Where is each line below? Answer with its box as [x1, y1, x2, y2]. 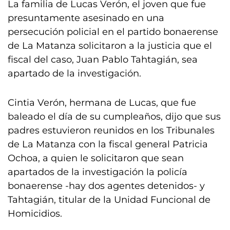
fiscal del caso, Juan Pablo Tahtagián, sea [8, 54, 198, 65]
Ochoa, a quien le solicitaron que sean [8, 152, 184, 164]
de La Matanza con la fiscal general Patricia [8, 139, 208, 150]
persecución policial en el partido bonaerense [8, 26, 218, 37]
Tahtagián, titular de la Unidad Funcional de [8, 194, 210, 205]
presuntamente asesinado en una [8, 12, 164, 24]
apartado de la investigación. [8, 68, 141, 79]
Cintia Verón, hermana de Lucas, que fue [8, 97, 196, 108]
